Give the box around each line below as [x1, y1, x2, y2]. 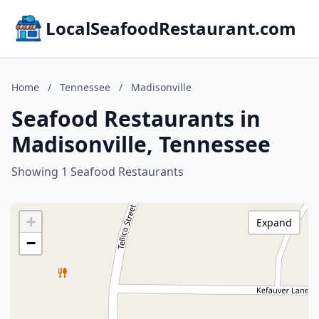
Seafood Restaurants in [11, 104, 261, 133]
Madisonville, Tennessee [11, 130, 271, 159]
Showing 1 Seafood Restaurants [11, 164, 184, 179]
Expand [256, 216, 292, 229]
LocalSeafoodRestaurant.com [46, 16, 296, 40]
